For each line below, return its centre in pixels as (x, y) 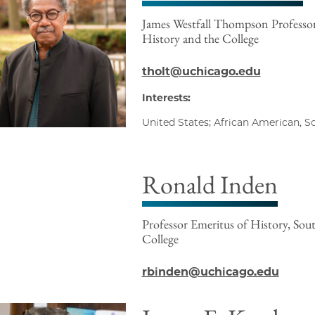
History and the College (200, 39)
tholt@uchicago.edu (201, 72)
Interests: (166, 98)
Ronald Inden (210, 185)
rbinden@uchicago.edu (210, 272)
